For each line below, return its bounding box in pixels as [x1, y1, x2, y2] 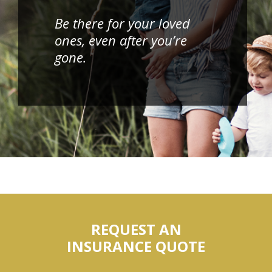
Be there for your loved [55, 14, 190, 33]
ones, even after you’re [55, 31, 187, 50]
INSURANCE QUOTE [67, 236, 205, 257]
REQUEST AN [90, 219, 182, 240]
